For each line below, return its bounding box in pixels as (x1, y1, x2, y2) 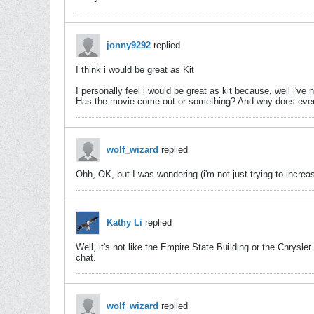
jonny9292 (107, 40, 151, 50)
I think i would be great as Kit (76, 64, 194, 75)
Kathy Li (107, 217, 142, 228)
